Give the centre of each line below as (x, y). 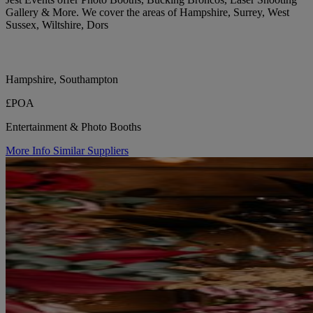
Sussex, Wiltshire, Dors (57, 24)
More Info (29, 150)
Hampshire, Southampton (62, 79)
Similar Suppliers (91, 150)
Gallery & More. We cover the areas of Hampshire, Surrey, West (147, 12)
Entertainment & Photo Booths (73, 126)
